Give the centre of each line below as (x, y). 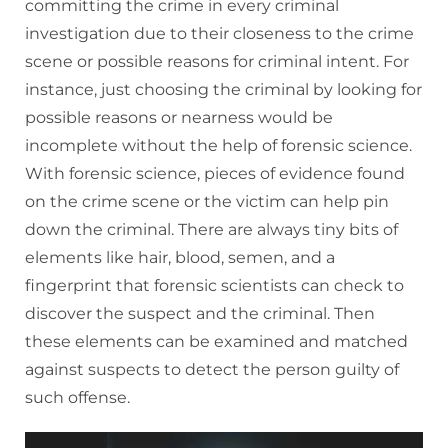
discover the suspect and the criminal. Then (200, 314)
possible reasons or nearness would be (179, 118)
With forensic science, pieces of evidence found (215, 174)
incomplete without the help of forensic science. (218, 146)
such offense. (77, 398)
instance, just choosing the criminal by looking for (223, 90)
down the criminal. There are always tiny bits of (211, 230)
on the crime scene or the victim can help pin (207, 202)
